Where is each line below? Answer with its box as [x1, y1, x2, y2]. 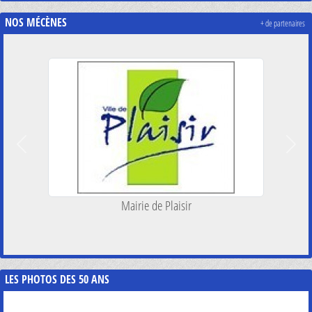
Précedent [20, 143, 56, 159]
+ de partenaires [260, 17, 305, 29]
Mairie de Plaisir [120, 196, 192, 214]
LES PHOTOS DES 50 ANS [5, 271, 109, 287]
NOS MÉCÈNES [5, 14, 67, 30]
